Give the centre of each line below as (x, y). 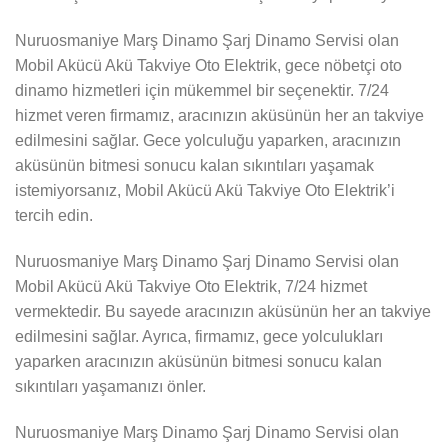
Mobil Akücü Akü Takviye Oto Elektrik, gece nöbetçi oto (208, 66)
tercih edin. (54, 216)
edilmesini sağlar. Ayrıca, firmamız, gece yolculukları (199, 336)
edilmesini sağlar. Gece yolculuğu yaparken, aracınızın (208, 141)
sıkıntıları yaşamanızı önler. (110, 386)
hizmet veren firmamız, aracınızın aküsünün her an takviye (219, 116)
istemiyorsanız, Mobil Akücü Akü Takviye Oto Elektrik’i (205, 191)
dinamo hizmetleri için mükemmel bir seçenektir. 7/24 (202, 91)
